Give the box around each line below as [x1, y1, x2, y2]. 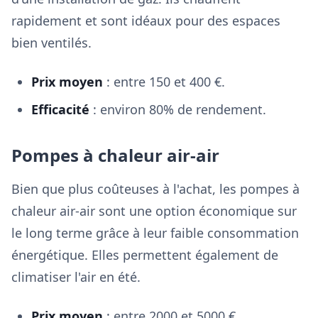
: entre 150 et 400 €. [103, 73, 225, 90]
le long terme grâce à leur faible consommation [11, 224, 299, 241]
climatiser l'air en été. [11, 268, 141, 285]
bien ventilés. [11, 34, 92, 51]
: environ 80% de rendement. [89, 101, 266, 118]
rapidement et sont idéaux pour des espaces [11, 12, 280, 29]
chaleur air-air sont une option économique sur [11, 202, 297, 219]
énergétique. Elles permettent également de [11, 246, 278, 263]
